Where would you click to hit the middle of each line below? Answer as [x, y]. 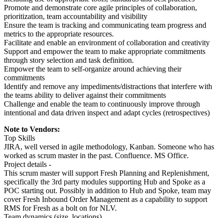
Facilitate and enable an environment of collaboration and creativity [107, 43]
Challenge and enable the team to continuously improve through [102, 104]
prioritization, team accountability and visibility [76, 17]
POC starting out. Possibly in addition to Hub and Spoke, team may [108, 191]
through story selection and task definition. [69, 60]
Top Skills [19, 138]
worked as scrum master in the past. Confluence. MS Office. [96, 156]
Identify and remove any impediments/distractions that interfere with [108, 87]
